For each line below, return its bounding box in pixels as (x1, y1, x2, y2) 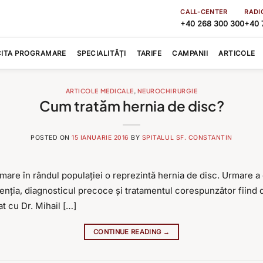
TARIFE (136, 49, 162, 58)
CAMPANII (172, 49, 208, 58)
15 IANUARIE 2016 (72, 134, 129, 142)
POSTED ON (31, 134, 72, 142)
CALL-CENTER (180, 8, 228, 16)
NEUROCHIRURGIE (137, 87, 198, 95)
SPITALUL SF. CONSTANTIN (141, 134, 232, 142)
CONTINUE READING (93, 228, 163, 237)
